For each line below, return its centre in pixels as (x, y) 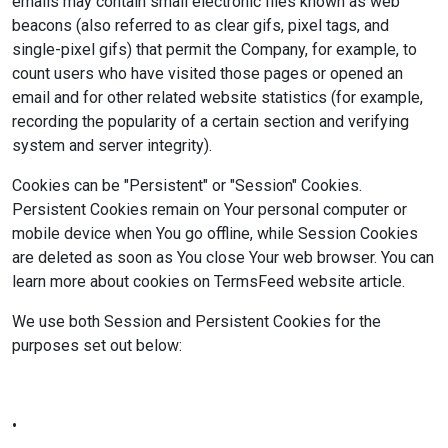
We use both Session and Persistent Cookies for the (196, 321)
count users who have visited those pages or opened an (207, 73)
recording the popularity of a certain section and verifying (210, 121)
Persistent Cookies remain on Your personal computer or (209, 209)
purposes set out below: (97, 345)
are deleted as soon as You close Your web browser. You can (223, 257)
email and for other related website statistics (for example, (217, 97)
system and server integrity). (112, 145)
